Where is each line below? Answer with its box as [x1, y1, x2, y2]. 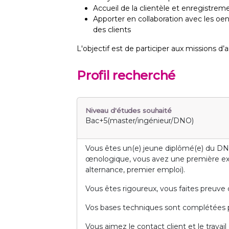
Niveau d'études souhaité [85, 106, 172, 115]
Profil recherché [77, 68, 176, 83]
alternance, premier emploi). [85, 165, 185, 175]
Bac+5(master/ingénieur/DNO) [85, 116, 194, 126]
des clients [93, 25, 133, 35]
